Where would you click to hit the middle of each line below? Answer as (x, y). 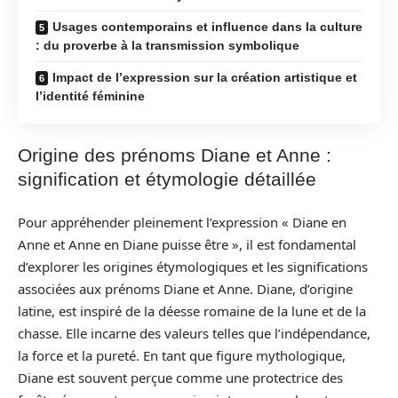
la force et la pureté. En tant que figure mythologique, (182, 355)
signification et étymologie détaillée (167, 179)
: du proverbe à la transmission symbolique (167, 45)
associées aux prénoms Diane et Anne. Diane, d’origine (185, 288)
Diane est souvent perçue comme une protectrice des (180, 377)
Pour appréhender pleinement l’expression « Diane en (182, 222)
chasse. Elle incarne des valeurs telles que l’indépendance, (194, 333)
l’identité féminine (90, 96)
